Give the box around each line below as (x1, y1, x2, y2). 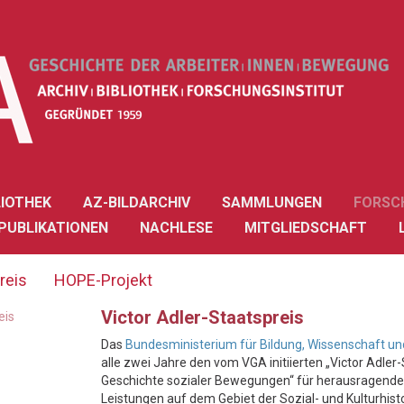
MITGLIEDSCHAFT (244, 219, 367, 236)
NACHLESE (140, 219, 213, 236)
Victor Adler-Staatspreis (101, 307, 304, 328)
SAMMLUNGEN (222, 194, 322, 211)
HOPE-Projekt (54, 271, 152, 289)
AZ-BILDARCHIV (83, 194, 190, 211)
